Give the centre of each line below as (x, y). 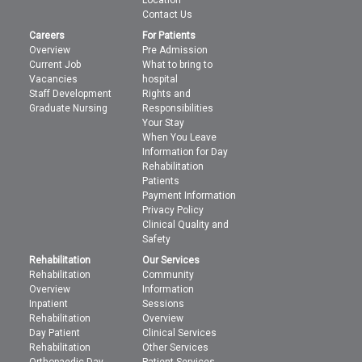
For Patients (169, 36)
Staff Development (71, 94)
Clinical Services (180, 333)
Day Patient (55, 333)
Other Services (176, 347)
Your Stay (164, 123)
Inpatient (49, 304)
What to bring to (178, 65)
